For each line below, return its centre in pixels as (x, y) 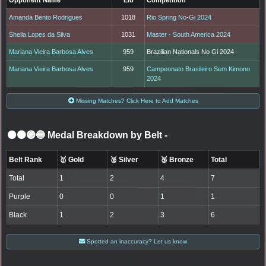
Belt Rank (26, 159)
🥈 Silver (124, 159)
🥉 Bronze (177, 159)
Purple (20, 196)
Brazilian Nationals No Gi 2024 (191, 51)
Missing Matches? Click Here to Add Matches (136, 100)
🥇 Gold (72, 159)
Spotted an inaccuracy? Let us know (136, 241)
